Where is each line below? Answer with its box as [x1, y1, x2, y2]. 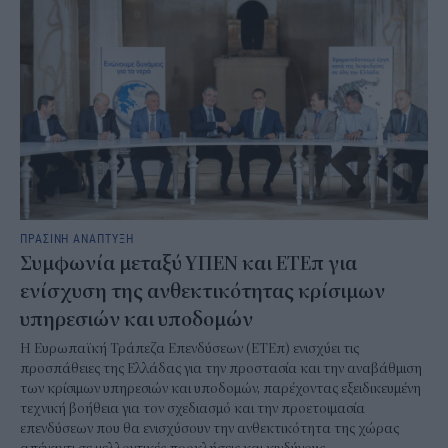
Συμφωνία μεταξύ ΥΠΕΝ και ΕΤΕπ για [20, 250, 357, 276]
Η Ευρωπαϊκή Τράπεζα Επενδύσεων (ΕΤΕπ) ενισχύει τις [20, 339, 359, 357]
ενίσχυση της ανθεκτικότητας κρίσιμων [20, 278, 385, 304]
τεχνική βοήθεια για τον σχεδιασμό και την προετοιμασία [20, 399, 365, 417]
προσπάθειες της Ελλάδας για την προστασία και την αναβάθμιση [20, 359, 422, 377]
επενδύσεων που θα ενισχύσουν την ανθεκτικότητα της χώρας [20, 419, 399, 437]
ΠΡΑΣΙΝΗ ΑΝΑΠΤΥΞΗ [20, 229, 134, 246]
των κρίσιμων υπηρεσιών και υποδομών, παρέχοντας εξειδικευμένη [20, 379, 421, 397]
